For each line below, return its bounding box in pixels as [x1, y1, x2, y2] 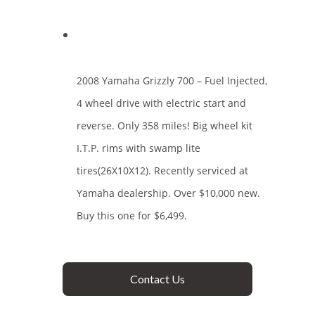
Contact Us [130, 272, 185, 285]
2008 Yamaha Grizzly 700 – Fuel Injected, [77, 74, 267, 87]
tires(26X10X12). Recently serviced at [77, 164, 248, 177]
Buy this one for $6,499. [77, 209, 187, 222]
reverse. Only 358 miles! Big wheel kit [77, 119, 252, 132]
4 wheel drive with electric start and [77, 96, 246, 110]
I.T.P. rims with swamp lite [77, 141, 200, 155]
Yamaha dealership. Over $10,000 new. [77, 186, 260, 200]
